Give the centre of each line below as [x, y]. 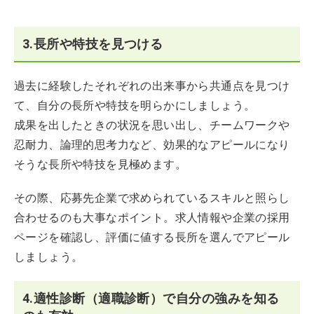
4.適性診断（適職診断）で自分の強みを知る [151, 298]
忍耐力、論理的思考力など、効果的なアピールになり [152, 144]
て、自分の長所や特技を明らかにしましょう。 [135, 105]
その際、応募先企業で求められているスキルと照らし [152, 198]
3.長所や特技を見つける [93, 43]
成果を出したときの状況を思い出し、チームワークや [152, 125]
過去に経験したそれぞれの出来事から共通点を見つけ [152, 86]
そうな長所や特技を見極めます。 [100, 164]
